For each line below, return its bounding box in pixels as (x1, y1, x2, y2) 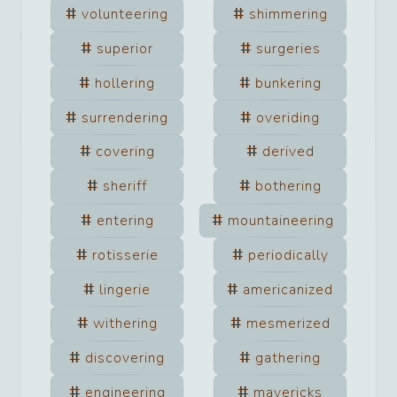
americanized (243, 279, 333, 300)
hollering (95, 73, 155, 93)
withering (92, 314, 158, 334)
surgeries (255, 39, 321, 59)
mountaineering (228, 210, 335, 230)
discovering (85, 348, 165, 369)
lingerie (99, 279, 151, 300)
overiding (256, 107, 320, 128)
